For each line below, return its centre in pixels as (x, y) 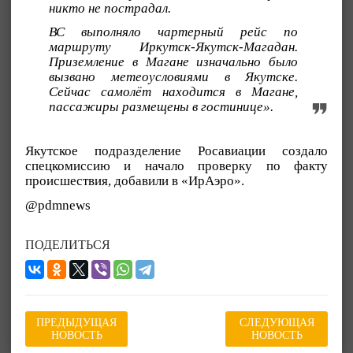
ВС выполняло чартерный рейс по (174, 32)
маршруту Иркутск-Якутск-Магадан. (174, 47)
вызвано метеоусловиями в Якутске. (174, 77)
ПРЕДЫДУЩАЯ (76, 323)
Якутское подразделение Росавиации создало (176, 151)
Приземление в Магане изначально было (174, 62)
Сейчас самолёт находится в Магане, (174, 92)
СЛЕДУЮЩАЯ (277, 323)
